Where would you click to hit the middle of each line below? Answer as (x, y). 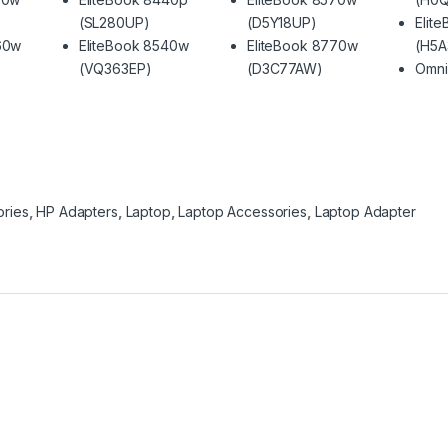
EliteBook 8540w (133, 45)
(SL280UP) (114, 22)
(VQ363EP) (115, 68)
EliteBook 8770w (302, 45)
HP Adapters (77, 211)
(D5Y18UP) (281, 22)
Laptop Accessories (242, 211)
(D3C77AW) (284, 68)
